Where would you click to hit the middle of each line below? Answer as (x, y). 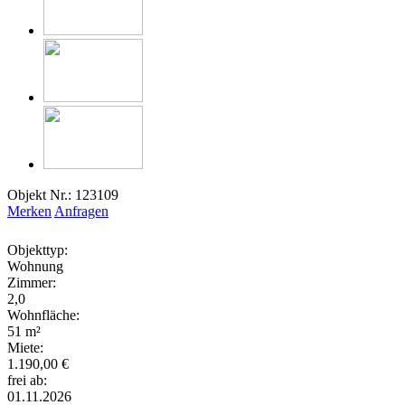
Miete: (25, 347)
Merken (29, 211)
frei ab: (27, 380)
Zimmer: (32, 282)
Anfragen (81, 211)
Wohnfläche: (43, 315)
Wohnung (35, 266)
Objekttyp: (38, 250)
